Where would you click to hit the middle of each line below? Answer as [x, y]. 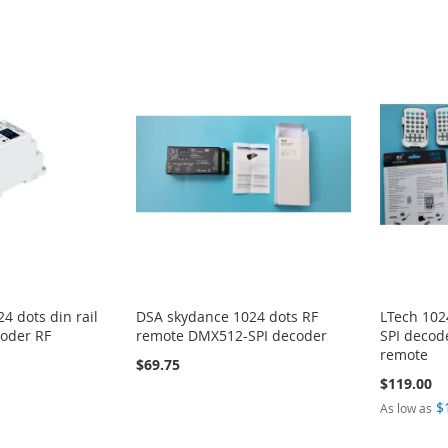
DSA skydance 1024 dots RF [227, 317]
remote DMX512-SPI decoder [232, 336]
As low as [406, 408]
